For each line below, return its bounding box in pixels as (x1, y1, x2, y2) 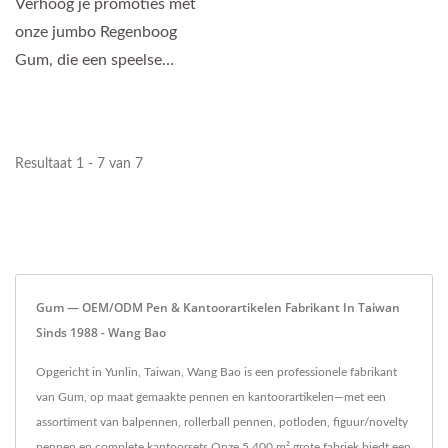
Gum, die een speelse (15, 52, 162, 69)
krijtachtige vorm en (15, 80, 155, 97)
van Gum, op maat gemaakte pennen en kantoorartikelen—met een (36, 391, 386, 404)
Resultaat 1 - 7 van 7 (15, 157, 143, 172)
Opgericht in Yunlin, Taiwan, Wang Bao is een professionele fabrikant (36, 366, 397, 379)
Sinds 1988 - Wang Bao (36, 324, 166, 342)
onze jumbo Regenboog (15, 24, 177, 41)
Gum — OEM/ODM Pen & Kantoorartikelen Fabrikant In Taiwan (36, 299, 400, 317)
